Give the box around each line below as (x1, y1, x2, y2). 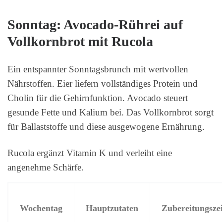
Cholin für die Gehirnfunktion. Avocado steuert (7, 93, 188, 104)
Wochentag (19, 203, 62, 214)
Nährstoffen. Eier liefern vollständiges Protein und (7, 78, 198, 89)
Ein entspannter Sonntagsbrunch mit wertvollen (7, 64, 188, 75)
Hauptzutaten (85, 203, 138, 214)
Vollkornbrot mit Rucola (7, 34, 153, 50)
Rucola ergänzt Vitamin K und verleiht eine (7, 148, 172, 159)
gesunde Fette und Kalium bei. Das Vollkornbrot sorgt (7, 107, 214, 118)
